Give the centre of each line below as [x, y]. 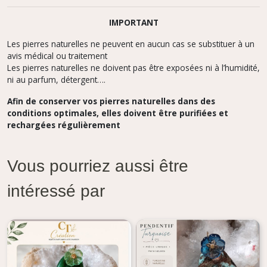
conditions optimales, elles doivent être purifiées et [118, 113]
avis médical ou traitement [57, 56]
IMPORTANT [133, 22]
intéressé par [56, 193]
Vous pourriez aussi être [98, 167]
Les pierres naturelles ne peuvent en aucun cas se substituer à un [131, 44]
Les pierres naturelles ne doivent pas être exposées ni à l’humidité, [133, 68]
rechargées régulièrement [64, 125]
